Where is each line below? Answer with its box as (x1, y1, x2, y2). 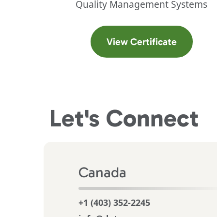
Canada (78, 164, 126, 181)
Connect (106, 104, 199, 133)
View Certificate (106, 36, 177, 47)
